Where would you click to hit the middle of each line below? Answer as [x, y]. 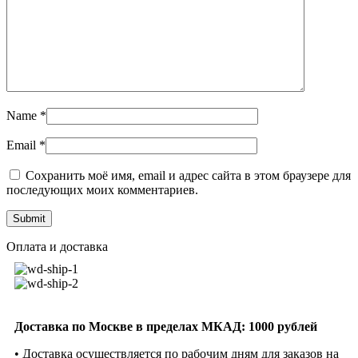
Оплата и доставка [57, 246]
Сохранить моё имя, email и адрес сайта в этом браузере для [188, 175]
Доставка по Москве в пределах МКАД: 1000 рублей [166, 326]
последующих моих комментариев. [102, 189]
